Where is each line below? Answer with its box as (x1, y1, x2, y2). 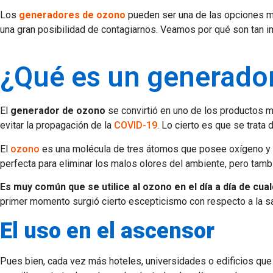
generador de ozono (10, 105, 105, 117)
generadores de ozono (19, 9, 126, 21)
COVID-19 (114, 119, 157, 132)
